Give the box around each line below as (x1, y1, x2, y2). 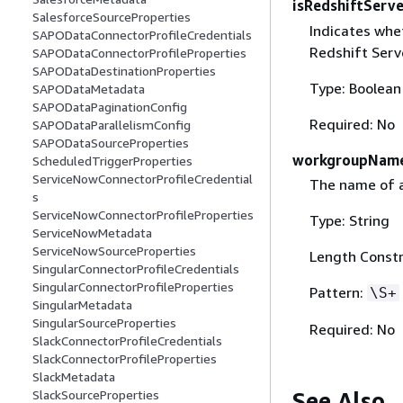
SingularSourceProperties (32, 315, 176, 331)
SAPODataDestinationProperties (32, 63, 216, 79)
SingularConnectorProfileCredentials (32, 261, 239, 277)
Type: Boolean (309, 78, 401, 97)
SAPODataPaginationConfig (32, 99, 187, 115)
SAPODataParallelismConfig (32, 117, 191, 133)
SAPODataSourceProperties (32, 135, 189, 151)
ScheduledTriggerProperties (32, 153, 193, 169)
